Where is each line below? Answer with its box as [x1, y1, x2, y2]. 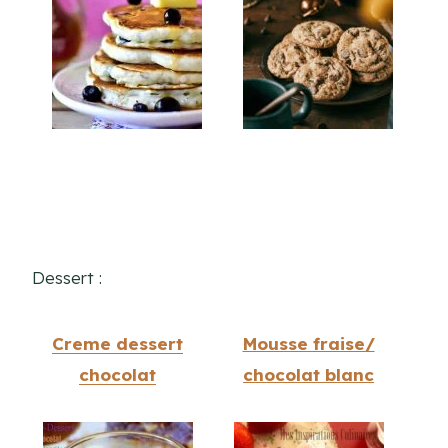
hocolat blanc [253, 363, 374, 385]
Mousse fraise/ [242, 332, 375, 354]
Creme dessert [52, 332, 183, 354]
